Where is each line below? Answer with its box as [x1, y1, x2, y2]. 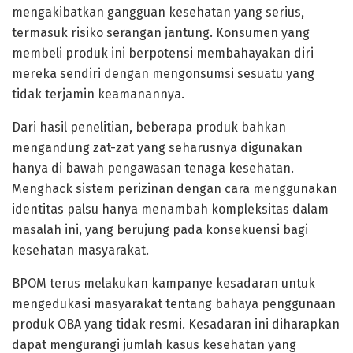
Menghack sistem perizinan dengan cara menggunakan [12, 180, 337, 196]
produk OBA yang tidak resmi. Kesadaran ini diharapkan [12, 316, 340, 332]
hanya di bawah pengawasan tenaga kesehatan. [12, 160, 294, 176]
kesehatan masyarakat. [12, 242, 149, 258]
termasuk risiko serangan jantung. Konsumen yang [12, 24, 310, 40]
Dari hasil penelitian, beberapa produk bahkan [12, 119, 286, 135]
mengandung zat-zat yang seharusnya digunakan [12, 139, 303, 155]
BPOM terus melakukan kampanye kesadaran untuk [12, 275, 315, 291]
